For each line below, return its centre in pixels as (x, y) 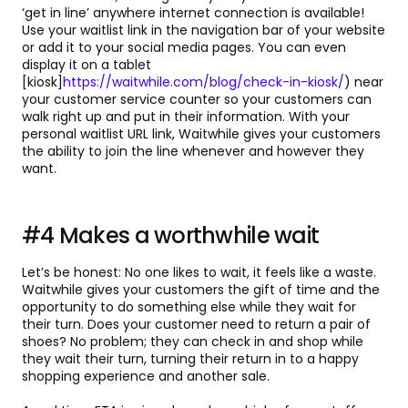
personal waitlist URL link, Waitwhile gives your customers (201, 134)
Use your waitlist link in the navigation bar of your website (204, 31)
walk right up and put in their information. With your (186, 117)
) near (364, 82)
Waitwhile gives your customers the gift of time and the (201, 290)
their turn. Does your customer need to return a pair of (196, 325)
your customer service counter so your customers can (197, 100)
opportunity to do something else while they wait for (189, 307)
